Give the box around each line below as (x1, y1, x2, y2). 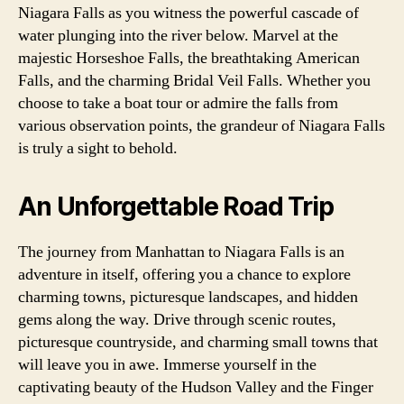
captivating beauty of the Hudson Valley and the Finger (18, 377, 373, 398)
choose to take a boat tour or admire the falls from (18, 93, 338, 114)
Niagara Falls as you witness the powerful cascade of (18, 3, 359, 23)
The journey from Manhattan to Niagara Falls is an (18, 242, 344, 262)
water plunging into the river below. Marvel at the (18, 25, 338, 46)
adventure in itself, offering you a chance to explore (18, 264, 351, 285)
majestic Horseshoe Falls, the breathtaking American (18, 48, 360, 69)
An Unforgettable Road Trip (18, 191, 334, 222)
